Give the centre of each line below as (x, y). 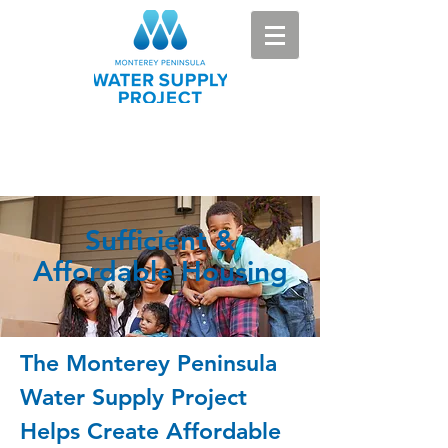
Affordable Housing (160, 271)
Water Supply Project (133, 397)
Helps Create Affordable (150, 431)
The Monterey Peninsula (148, 363)
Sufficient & (160, 240)
